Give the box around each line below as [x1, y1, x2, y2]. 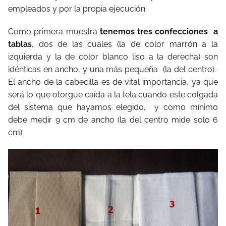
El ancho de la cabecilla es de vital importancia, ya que [8, 77, 218, 87]
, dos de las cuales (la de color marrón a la [32, 39, 218, 49]
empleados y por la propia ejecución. [8, 4, 147, 14]
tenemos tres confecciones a [99, 27, 218, 36]
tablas [8, 39, 32, 49]
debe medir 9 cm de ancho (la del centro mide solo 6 [8, 115, 218, 125]
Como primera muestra [8, 27, 100, 36]
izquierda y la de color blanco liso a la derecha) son [8, 52, 218, 62]
